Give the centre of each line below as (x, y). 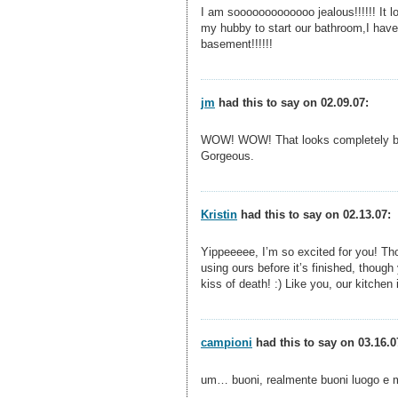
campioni (227, 342)
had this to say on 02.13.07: (314, 214)
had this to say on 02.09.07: (292, 102)
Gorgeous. (227, 155)
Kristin (219, 214)
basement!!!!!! (237, 44)
